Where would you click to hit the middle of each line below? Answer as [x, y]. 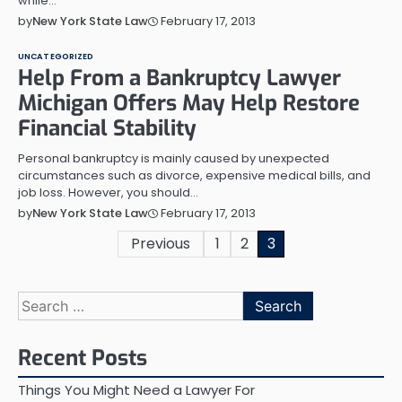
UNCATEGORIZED [56, 56]
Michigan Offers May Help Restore [189, 103]
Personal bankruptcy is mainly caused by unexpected [174, 158]
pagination [70, 278]
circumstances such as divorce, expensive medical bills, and [194, 175]
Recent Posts [83, 358]
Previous [161, 244]
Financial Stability [107, 128]
